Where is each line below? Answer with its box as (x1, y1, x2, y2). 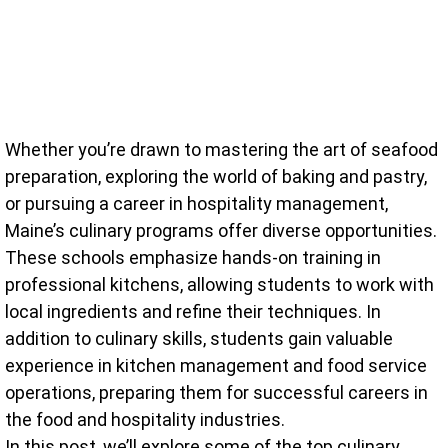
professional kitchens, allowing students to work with (5, 273, 434, 295)
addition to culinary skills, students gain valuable (5, 327, 393, 349)
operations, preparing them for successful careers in (5, 381, 428, 403)
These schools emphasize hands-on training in (5, 246, 381, 268)
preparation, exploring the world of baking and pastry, (5, 165, 427, 187)
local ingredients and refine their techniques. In (5, 300, 381, 322)
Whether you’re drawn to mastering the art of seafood (5, 138, 438, 160)
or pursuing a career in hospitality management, (5, 192, 388, 214)
